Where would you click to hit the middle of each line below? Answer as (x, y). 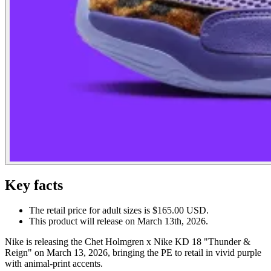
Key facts (34, 185)
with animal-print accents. (54, 264)
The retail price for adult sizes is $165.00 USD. (119, 211)
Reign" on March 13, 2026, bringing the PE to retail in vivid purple (133, 253)
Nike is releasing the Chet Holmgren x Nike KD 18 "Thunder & (128, 242)
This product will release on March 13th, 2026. (119, 221)
